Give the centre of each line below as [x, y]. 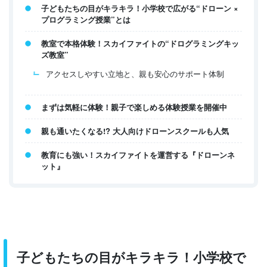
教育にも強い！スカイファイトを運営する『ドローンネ [138, 154]
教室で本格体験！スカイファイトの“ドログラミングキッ [140, 43]
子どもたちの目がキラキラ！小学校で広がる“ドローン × [140, 8]
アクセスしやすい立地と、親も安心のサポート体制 [135, 73]
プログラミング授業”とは [86, 19]
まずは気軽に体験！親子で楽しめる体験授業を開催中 [134, 107]
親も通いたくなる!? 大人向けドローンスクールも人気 [135, 131]
